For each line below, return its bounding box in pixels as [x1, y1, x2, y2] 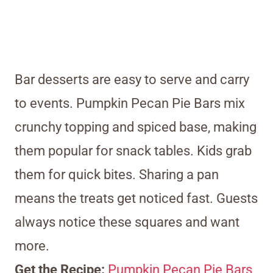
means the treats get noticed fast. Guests [15, 191, 258, 207]
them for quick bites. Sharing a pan [15, 167, 219, 183]
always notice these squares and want [15, 214, 239, 230]
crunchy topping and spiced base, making [15, 119, 257, 135]
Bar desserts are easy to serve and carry [15, 72, 249, 88]
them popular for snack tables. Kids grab [15, 143, 252, 159]
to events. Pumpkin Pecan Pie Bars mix [15, 96, 245, 112]
